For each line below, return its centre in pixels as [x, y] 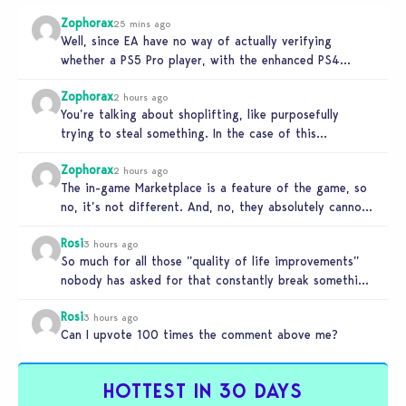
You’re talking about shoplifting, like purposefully [200, 115]
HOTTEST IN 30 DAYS [203, 391]
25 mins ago [142, 24]
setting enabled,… [111, 79]
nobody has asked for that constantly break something [216, 280]
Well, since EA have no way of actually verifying [196, 41]
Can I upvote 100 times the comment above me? [199, 335]
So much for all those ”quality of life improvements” [210, 261]
